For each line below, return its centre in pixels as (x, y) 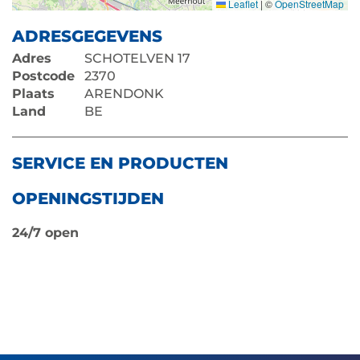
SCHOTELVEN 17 (137, 58)
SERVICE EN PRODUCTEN (120, 163)
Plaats (33, 94)
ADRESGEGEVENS (87, 36)
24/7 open (45, 233)
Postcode (43, 76)
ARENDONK (124, 94)
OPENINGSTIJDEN (88, 198)
